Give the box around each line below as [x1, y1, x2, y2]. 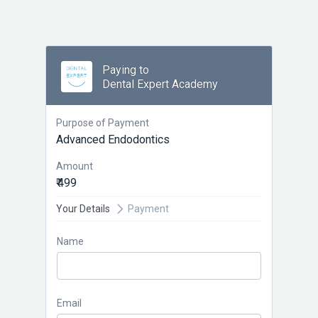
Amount [56, 160, 93, 172]
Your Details [56, 203, 110, 214]
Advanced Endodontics [56, 133, 170, 146]
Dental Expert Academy [102, 77, 218, 91]
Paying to [102, 63, 149, 77]
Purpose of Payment [56, 117, 149, 128]
